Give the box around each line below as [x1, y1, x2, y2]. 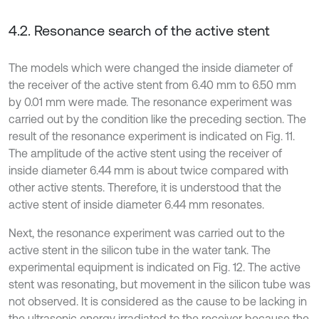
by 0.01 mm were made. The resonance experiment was [9, 95, 292, 109]
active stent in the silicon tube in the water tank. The [9, 244, 271, 257]
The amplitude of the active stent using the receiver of [9, 147, 282, 160]
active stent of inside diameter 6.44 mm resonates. [9, 198, 264, 211]
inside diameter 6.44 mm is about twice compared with [9, 164, 288, 177]
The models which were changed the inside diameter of [9, 61, 293, 75]
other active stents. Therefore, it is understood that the [9, 181, 281, 194]
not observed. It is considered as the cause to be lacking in [9, 295, 307, 308]
